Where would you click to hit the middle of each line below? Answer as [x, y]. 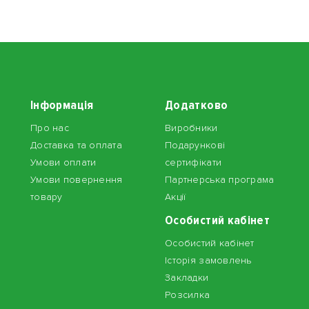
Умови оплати [63, 162]
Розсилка [188, 295]
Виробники [191, 128]
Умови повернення [77, 180]
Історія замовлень [208, 260]
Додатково [197, 105]
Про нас [50, 128]
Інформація [62, 105]
